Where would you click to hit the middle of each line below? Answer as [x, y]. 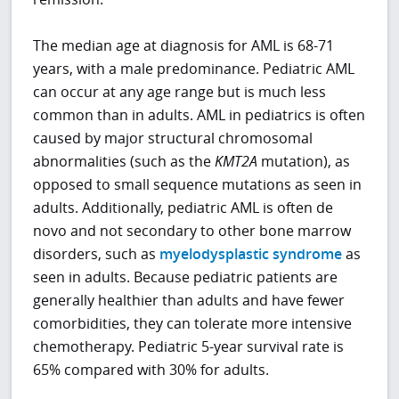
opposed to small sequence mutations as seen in [198, 185]
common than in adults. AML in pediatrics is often [199, 115]
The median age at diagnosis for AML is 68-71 [184, 46]
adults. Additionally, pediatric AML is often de [183, 208]
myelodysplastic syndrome [251, 254]
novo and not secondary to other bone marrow [192, 231]
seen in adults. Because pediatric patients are [186, 277]
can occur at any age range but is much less [180, 92]
